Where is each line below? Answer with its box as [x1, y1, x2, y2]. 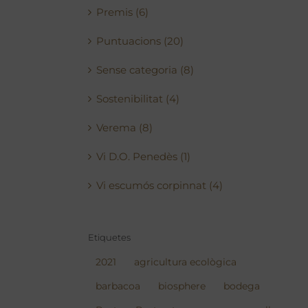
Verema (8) [96, 121, 153, 134]
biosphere [158, 280, 206, 291]
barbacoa [96, 280, 141, 291]
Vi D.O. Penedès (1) [96, 150, 191, 163]
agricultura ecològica [134, 256, 237, 267]
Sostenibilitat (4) [96, 92, 180, 105]
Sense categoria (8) [96, 63, 195, 76]
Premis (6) [96, 5, 149, 19]
